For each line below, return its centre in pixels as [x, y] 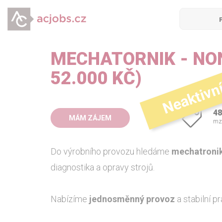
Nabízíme [70, 199]
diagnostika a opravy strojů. [103, 167]
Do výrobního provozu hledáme [111, 151]
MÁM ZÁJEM [90, 118]
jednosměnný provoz [132, 199]
